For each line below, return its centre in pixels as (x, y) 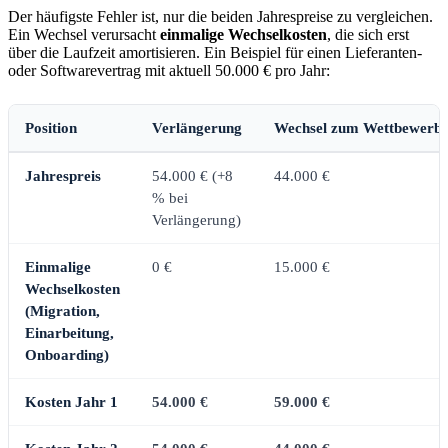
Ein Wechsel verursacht (84, 35)
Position (51, 128)
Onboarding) (67, 355)
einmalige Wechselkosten (243, 35)
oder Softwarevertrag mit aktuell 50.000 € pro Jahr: (169, 71)
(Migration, (62, 311)
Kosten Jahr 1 (71, 402)
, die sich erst (368, 35)
